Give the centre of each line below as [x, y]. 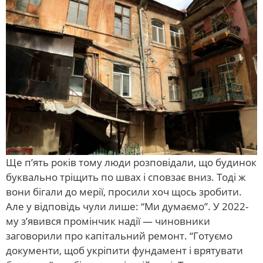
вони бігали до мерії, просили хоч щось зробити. [124, 191]
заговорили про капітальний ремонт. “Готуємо [119, 235]
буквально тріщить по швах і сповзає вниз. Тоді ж [126, 177]
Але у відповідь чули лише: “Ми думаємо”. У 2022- [127, 206]
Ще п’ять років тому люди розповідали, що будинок [131, 162]
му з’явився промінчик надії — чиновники [108, 221]
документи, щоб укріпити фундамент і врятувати [124, 250]
